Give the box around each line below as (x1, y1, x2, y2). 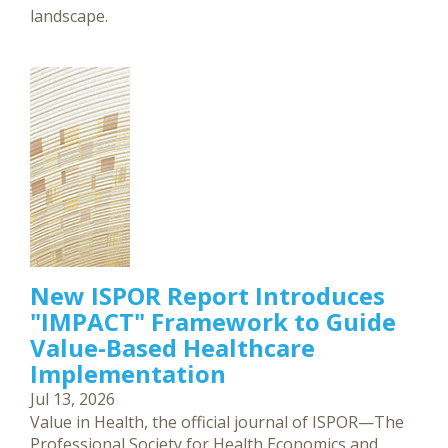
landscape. (30, 4, 108, 27)
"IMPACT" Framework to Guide (30, 304, 396, 338)
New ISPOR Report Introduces (30, 278, 385, 312)
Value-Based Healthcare (30, 330, 315, 364)
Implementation (30, 356, 226, 390)
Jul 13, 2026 (30, 387, 115, 410)
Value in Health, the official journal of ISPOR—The (30, 410, 404, 433)
